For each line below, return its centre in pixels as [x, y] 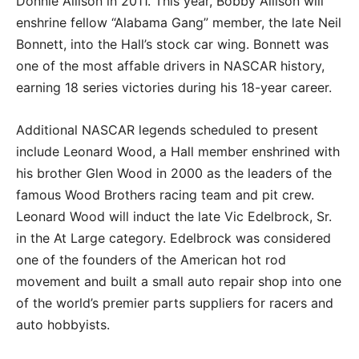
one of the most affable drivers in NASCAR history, [170, 65]
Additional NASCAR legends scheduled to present [167, 129]
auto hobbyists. [63, 324]
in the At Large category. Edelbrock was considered [173, 238]
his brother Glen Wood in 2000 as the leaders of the [174, 173]
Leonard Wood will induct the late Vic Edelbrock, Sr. [174, 216]
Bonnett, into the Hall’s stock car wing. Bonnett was [172, 44]
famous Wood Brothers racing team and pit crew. [165, 194]
